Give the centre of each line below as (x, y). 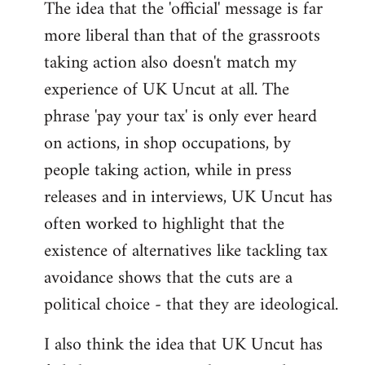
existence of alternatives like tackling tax (186, 252)
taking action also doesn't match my (170, 64)
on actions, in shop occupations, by (167, 144)
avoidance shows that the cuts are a (168, 279)
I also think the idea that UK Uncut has (183, 345)
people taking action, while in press (168, 171)
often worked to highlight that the (164, 225)
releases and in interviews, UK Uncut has (188, 198)
